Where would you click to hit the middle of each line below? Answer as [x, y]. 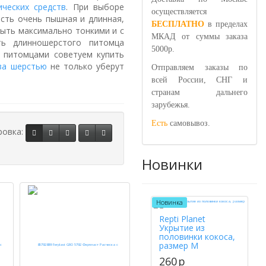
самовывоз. [189, 123]
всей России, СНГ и [199, 80]
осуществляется [179, 12]
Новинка [170, 202]
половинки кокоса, [197, 237]
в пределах [228, 24]
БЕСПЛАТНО [178, 24]
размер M [179, 246]
